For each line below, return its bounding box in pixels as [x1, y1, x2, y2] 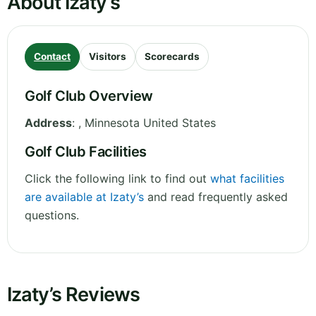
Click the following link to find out [25, 171, 210, 186]
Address [25, 116, 72, 130]
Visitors [89, 51, 126, 63]
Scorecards [145, 51, 200, 63]
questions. [25, 208, 79, 223]
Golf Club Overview [25, 87, 153, 105]
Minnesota [85, 116, 140, 130]
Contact [34, 51, 71, 63]
